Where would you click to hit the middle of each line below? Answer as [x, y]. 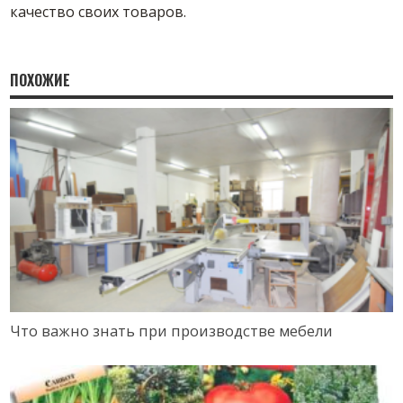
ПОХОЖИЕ [40, 80]
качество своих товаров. [99, 12]
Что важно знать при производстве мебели [172, 331]
